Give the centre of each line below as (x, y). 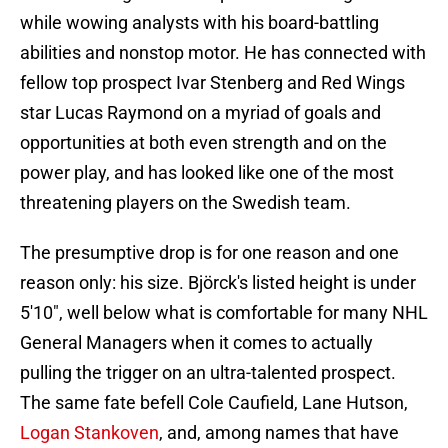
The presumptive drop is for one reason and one (209, 253)
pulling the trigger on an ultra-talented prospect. (208, 373)
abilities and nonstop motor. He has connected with (223, 53)
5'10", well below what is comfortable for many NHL (224, 313)
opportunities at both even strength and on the (203, 143)
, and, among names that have (279, 433)
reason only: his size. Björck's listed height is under (218, 283)
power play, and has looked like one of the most (207, 173)
